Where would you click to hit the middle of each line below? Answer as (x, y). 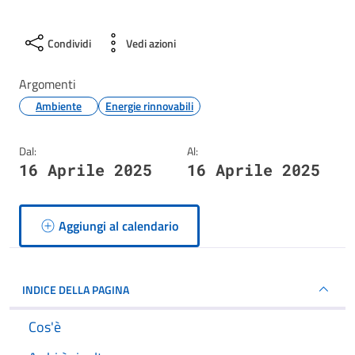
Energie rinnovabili (149, 106)
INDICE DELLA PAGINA (76, 289)
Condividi (69, 43)
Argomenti (48, 84)
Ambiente (59, 106)
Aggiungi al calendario (119, 226)
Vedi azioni (151, 43)
